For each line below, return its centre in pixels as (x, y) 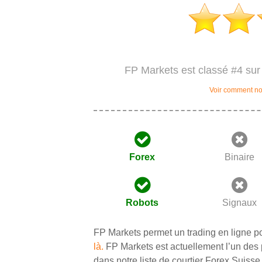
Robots (142, 203)
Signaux (240, 203)
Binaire (240, 157)
